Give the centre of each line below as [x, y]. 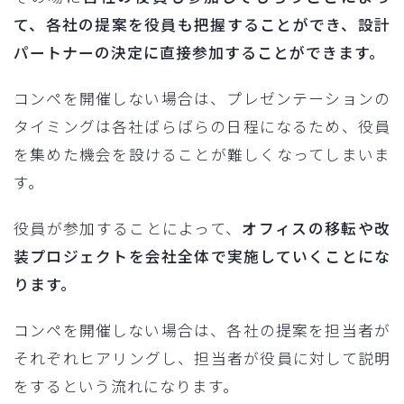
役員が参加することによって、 [128, 229]
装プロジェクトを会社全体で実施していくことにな [202, 257]
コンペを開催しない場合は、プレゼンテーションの [202, 99]
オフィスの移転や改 [317, 229]
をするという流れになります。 [126, 386]
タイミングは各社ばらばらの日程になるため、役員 [202, 127]
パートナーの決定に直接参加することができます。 [199, 53]
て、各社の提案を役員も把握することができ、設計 [202, 25]
